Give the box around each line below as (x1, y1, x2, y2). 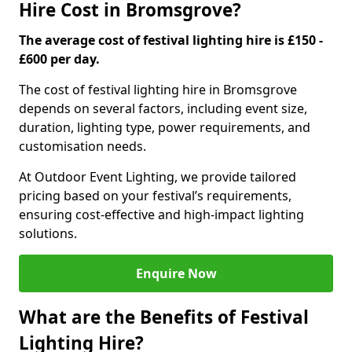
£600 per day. (19, 50, 100, 68)
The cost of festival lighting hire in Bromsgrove (19, 81, 297, 98)
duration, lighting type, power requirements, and (19, 119, 310, 136)
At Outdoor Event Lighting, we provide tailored (19, 168, 296, 185)
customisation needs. (19, 137, 146, 155)
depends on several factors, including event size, (19, 100, 307, 117)
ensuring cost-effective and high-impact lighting (19, 206, 304, 223)
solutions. (19, 225, 77, 242)
